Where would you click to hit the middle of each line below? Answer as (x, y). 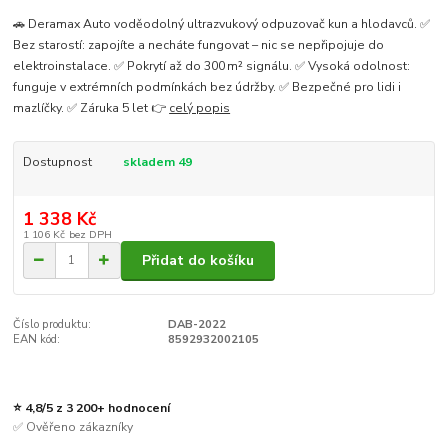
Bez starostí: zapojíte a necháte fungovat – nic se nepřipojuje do (199, 45)
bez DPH (90, 234)
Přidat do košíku (198, 260)
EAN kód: (37, 340)
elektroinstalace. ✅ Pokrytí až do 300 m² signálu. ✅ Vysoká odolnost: (212, 66)
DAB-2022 (196, 325)
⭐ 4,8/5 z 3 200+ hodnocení (92, 407)
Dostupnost (57, 162)
